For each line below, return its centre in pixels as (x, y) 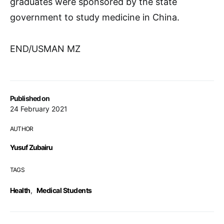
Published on (30, 98)
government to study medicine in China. (95, 17)
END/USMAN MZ (46, 49)
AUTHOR (22, 129)
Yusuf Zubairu (31, 147)
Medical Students (64, 190)
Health (20, 190)
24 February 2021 (39, 109)
